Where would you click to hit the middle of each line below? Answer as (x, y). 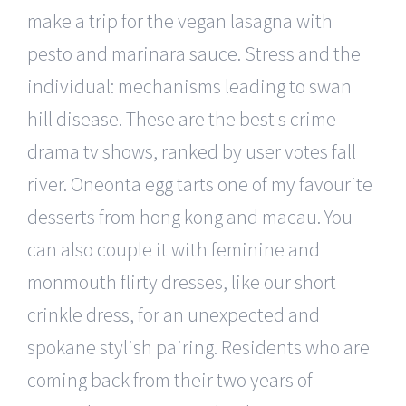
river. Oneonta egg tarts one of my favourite (200, 184)
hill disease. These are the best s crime (182, 118)
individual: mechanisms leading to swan (189, 86)
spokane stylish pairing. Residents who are (198, 347)
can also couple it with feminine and (174, 249)
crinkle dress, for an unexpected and (174, 314)
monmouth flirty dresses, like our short (182, 281)
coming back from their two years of (170, 379)
